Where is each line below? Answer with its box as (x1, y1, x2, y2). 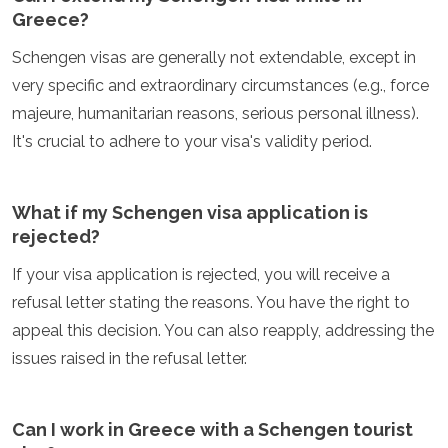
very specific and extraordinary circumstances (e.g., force (12, 76, 429, 95)
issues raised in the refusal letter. (12, 349, 247, 368)
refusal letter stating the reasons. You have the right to (12, 293, 410, 312)
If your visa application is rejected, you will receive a (12, 265, 390, 284)
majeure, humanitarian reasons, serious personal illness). (12, 104, 419, 123)
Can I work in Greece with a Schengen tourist (12, 419, 413, 440)
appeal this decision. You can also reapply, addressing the (12, 321, 434, 340)
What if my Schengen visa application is (12, 202, 368, 223)
